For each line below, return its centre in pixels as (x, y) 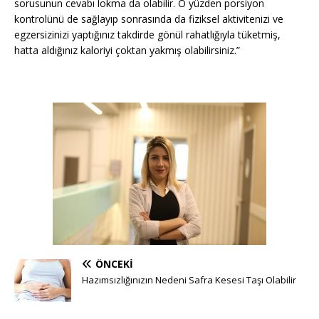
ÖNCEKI (114, 264)
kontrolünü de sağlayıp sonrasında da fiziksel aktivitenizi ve (149, 19)
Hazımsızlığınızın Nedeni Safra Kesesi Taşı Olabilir (189, 280)
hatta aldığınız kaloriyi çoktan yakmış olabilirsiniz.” (127, 51)
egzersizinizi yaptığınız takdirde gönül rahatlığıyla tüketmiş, (147, 35)
